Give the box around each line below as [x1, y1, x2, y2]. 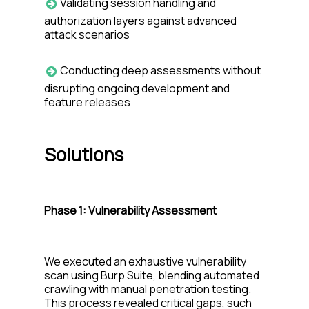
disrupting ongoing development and [44, 80, 230, 96]
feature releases [44, 94, 130, 110]
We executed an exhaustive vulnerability [44, 253, 246, 269]
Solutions [44, 141, 123, 167]
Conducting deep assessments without [60, 63, 261, 79]
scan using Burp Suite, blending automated [44, 267, 259, 283]
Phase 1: [44, 202, 88, 218]
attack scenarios [44, 26, 130, 42]
